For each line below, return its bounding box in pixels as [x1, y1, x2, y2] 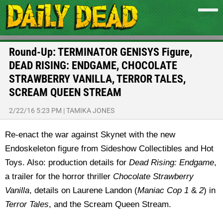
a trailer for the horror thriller [5, 172, 113, 181]
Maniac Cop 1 [137, 186, 191, 195]
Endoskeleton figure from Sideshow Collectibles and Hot [5, 144, 214, 153]
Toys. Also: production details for [5, 158, 129, 167]
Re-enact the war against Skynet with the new [5, 130, 175, 139]
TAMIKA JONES [66, 107, 114, 114]
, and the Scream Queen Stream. [49, 200, 171, 209]
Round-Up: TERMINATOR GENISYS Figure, [9, 46, 192, 58]
